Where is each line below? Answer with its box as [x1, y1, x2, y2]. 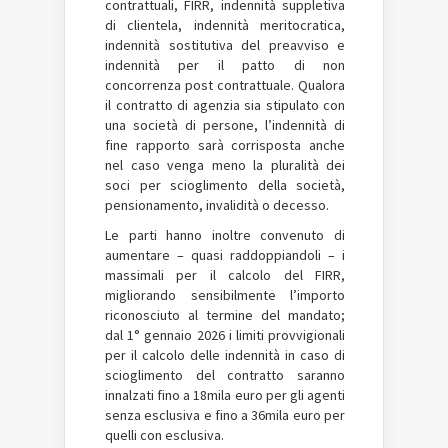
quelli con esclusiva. [105, 426, 224, 444]
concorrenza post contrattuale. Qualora [105, 76, 345, 94]
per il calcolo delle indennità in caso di [105, 346, 345, 364]
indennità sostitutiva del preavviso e [105, 36, 345, 54]
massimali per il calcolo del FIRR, [105, 266, 345, 284]
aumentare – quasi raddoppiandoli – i [105, 246, 345, 264]
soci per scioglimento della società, [105, 176, 345, 194]
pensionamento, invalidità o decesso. [105, 196, 329, 214]
